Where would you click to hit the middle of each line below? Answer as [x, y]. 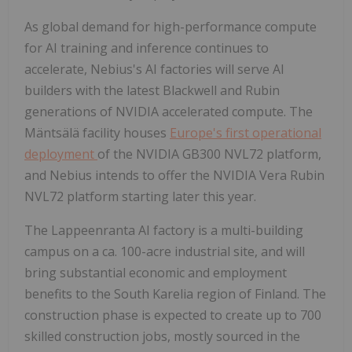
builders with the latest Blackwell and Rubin [152, 91]
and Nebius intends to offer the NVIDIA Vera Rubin [174, 176]
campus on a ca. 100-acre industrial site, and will [165, 252]
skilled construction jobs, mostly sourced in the [162, 337]
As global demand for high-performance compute [170, 27]
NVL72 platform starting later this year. [140, 197]
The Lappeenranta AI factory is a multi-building [164, 231]
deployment [61, 154]
